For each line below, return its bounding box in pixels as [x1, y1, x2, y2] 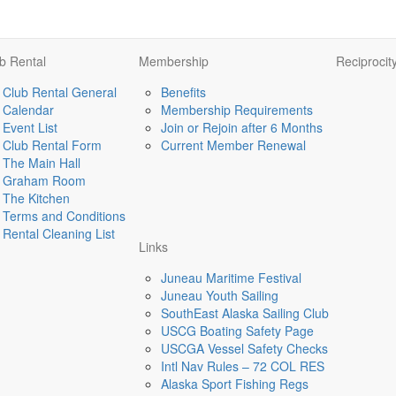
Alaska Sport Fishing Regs [161, 375, 308, 393]
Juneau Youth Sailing [161, 286, 278, 305]
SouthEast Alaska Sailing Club [161, 304, 329, 323]
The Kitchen [3, 189, 70, 208]
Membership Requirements [161, 101, 313, 119]
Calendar [3, 101, 54, 119]
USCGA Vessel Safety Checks [161, 339, 328, 358]
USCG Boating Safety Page [161, 322, 314, 340]
